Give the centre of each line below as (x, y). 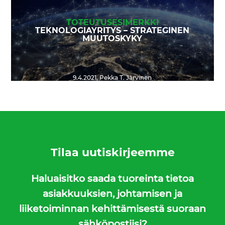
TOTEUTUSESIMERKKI (112, 22)
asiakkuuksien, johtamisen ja (113, 194)
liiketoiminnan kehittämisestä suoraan (113, 209)
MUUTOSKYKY (113, 38)
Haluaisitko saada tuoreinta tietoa (113, 179)
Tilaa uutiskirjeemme (113, 152)
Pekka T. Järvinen (126, 78)
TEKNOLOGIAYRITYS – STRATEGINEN (113, 30)
